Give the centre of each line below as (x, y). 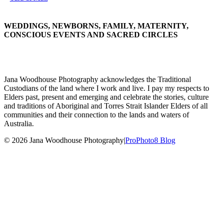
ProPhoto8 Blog (150, 140)
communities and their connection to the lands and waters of (96, 115)
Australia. (19, 124)
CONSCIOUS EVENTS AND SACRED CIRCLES (91, 35)
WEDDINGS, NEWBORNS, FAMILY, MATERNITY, (96, 26)
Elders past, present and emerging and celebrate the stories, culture (106, 97)
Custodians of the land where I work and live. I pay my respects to (107, 88)
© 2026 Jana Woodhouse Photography (64, 140)
